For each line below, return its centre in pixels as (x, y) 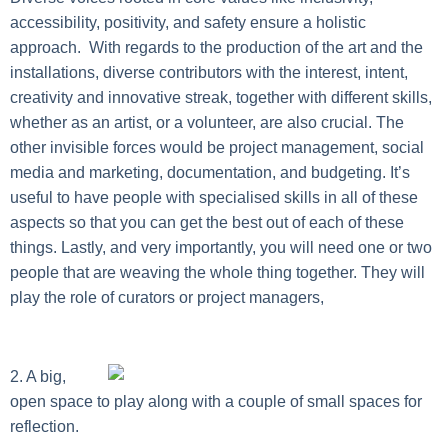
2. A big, (38, 376)
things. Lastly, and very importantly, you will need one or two (221, 247)
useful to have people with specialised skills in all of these (214, 197)
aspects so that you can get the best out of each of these (207, 222)
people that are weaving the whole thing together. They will (217, 272)
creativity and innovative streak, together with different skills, (221, 97)
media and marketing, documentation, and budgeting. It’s (210, 172)
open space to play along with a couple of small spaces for (216, 401)
